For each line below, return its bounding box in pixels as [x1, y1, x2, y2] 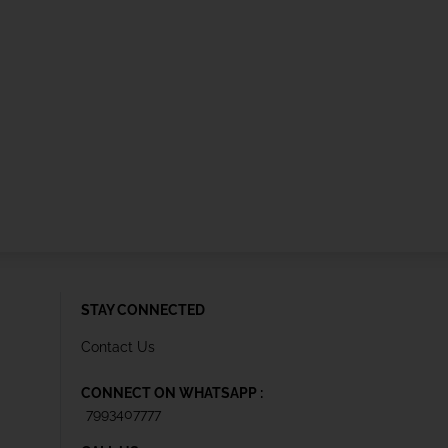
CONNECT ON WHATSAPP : [81, 384, 263, 401]
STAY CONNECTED [81, 301, 205, 318]
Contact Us [81, 338, 155, 355]
